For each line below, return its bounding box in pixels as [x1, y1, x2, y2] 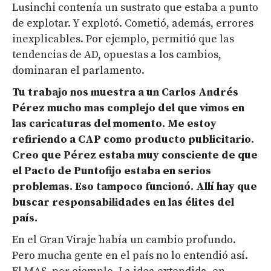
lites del [192, 195, 234, 210]
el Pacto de [12, 164, 74, 178]
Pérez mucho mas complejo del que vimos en [12, 101, 244, 116]
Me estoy [168, 117, 217, 131]
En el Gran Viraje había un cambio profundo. [12, 233, 236, 247]
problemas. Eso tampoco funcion [12, 180, 184, 194]
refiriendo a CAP [12, 132, 103, 147]
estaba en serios [122, 164, 211, 178]
